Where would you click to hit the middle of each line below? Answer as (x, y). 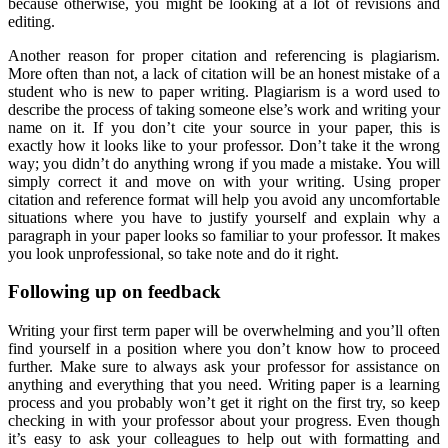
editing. (31, 21)
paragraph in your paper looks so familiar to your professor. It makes (224, 235)
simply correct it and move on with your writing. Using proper (224, 181)
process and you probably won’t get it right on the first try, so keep (224, 403)
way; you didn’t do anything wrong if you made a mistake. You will (224, 163)
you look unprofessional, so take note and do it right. (173, 253)
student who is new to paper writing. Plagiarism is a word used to (224, 91)
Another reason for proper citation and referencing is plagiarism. (224, 55)
